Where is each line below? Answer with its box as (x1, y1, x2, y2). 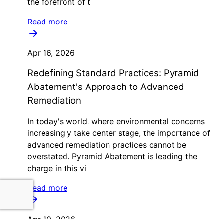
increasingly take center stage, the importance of (27, 128, 210, 138)
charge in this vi (27, 163, 86, 173)
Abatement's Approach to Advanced (27, 81, 184, 92)
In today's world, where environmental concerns (27, 116, 205, 126)
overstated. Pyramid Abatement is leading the (27, 152, 197, 161)
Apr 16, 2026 (27, 48, 75, 58)
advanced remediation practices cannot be (27, 140, 186, 150)
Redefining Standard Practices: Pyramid (27, 67, 199, 79)
